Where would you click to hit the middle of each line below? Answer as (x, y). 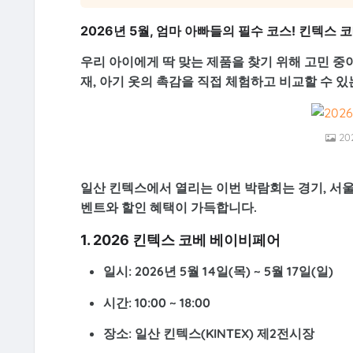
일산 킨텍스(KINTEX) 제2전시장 (223, 334)
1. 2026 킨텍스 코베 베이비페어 (180, 240)
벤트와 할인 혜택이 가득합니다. (168, 208)
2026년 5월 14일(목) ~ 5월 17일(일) (233, 271)
